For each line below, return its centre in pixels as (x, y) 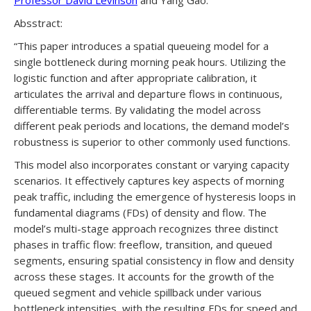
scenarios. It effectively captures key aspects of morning (149, 181)
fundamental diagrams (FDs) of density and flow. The (140, 213)
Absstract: (38, 23)
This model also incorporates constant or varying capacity (152, 165)
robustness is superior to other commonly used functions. (152, 142)
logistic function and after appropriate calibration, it (135, 78)
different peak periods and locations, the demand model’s (152, 126)
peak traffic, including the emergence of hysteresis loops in (155, 197)
